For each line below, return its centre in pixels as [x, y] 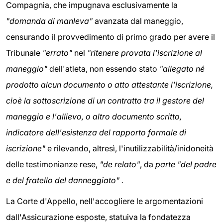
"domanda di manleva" [49, 21]
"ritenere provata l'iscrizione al [145, 53]
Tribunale [24, 53]
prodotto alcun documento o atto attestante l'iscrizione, [110, 85]
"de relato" [120, 165]
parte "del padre [185, 165]
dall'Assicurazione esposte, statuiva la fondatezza [98, 217]
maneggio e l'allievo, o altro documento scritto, [94, 117]
